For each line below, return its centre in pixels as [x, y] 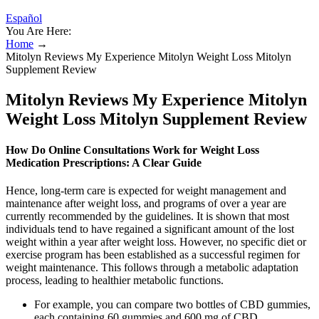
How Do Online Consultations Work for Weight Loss [132, 150]
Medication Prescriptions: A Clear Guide [104, 163]
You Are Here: [38, 31]
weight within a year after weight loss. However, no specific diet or [156, 242]
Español [24, 18]
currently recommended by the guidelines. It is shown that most [147, 216]
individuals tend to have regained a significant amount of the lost [150, 229]
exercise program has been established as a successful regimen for [153, 255]
